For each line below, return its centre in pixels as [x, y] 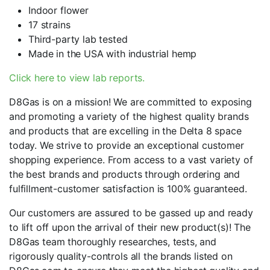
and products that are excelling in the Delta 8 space [125, 131]
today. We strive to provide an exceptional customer [127, 146]
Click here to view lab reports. [77, 78]
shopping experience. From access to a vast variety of [131, 160]
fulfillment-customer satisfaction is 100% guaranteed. [128, 189]
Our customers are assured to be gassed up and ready [131, 213]
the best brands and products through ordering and [125, 174]
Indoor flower [58, 11]
